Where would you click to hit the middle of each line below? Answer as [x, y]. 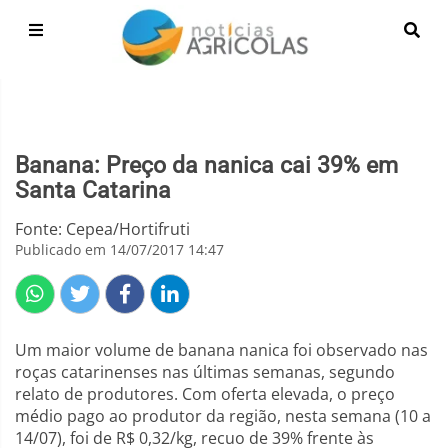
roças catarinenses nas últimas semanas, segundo [205, 372]
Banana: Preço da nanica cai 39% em [206, 165]
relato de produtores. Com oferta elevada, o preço [205, 394]
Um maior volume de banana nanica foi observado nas [221, 350]
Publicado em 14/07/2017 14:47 [119, 249]
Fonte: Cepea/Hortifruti [102, 229]
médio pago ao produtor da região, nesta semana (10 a [223, 416]
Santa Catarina [93, 190]
